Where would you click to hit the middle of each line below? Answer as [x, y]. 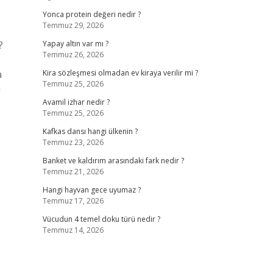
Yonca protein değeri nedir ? [91, 14]
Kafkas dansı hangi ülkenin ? [90, 131]
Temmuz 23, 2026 [73, 142]
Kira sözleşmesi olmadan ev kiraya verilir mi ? [120, 73]
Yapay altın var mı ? [75, 44]
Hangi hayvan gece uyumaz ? [91, 190]
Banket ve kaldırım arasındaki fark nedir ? [113, 161]
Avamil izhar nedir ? [76, 102]
